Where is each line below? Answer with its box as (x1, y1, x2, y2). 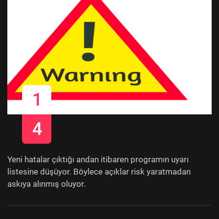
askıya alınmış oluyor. (7, 178, 86, 189)
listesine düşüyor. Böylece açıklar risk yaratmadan (7, 166, 191, 176)
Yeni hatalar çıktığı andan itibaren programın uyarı (7, 154, 189, 164)
